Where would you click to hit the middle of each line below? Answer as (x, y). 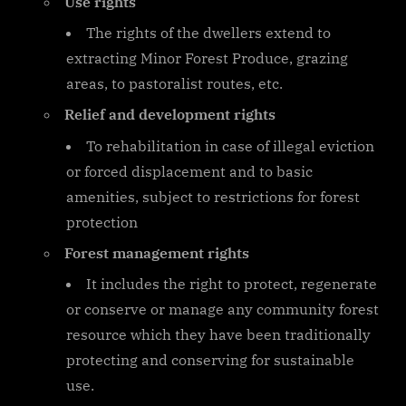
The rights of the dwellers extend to (208, 32)
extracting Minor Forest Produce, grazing (207, 58)
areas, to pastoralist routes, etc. (174, 83)
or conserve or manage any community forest (222, 309)
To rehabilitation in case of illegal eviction (230, 145)
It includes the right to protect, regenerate (232, 284)
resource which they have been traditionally (218, 335)
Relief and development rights (170, 115)
